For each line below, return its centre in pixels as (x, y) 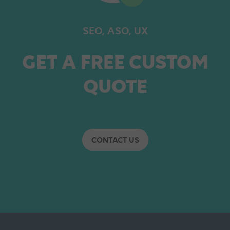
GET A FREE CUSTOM (115, 62)
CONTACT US (115, 140)
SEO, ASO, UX (115, 31)
